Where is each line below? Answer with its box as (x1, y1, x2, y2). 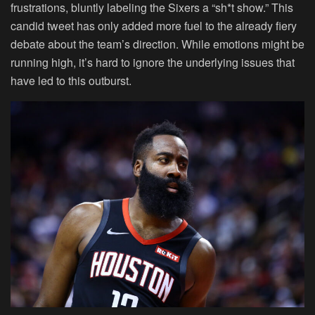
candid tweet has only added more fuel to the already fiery (11, 17, 297, 34)
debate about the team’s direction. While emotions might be (11, 35, 304, 52)
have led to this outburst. (11, 72, 131, 89)
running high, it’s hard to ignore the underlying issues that (11, 53, 295, 70)
